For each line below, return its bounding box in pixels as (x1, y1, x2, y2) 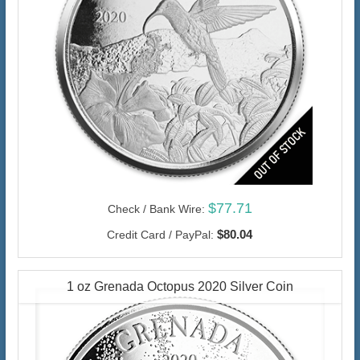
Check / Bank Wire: (107, 202, 205, 215)
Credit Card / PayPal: (107, 227, 215, 241)
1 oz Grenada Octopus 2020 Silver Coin (66, 279, 293, 293)
